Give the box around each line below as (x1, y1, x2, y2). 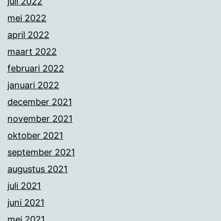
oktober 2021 (7, 130, 63, 141)
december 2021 (7, 97, 72, 108)
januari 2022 (7, 80, 59, 91)
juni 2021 (7, 197, 44, 208)
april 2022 (7, 30, 49, 40)
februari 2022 (7, 63, 64, 74)
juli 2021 (7, 181, 41, 191)
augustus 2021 (7, 164, 68, 175)
